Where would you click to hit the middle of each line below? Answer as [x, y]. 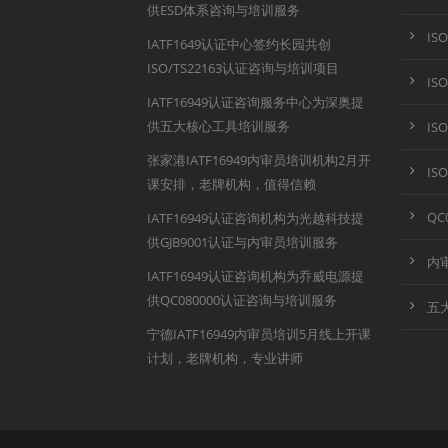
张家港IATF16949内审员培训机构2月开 [259, 160]
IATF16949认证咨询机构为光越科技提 [255, 218]
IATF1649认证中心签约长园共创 [239, 44]
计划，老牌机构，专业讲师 [225, 358]
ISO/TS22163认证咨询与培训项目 [243, 68]
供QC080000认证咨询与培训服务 [242, 300]
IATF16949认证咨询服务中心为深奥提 [255, 102]
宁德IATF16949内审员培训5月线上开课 [259, 334]
